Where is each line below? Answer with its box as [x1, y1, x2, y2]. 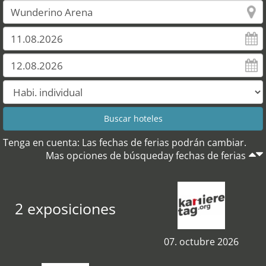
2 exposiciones [14, 198, 116, 218]
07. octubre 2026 [163, 235, 239, 248]
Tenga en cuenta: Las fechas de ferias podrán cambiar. [3, 136, 246, 149]
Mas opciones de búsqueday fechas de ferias [46, 149, 246, 162]
